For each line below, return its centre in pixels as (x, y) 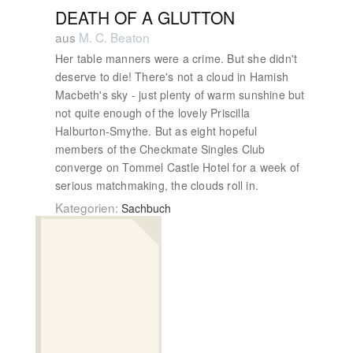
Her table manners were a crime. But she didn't (176, 58)
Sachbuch (145, 208)
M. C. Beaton (114, 37)
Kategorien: (87, 207)
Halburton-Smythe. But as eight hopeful (156, 131)
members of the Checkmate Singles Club (160, 149)
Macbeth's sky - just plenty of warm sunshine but (180, 95)
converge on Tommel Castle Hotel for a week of (177, 167)
